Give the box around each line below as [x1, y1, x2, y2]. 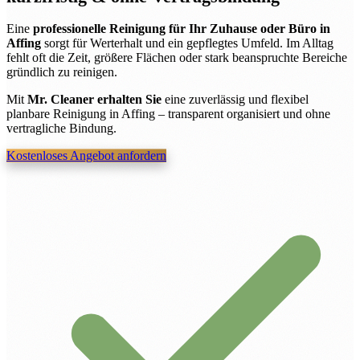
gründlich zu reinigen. [6, 65, 117, 80]
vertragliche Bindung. [6, 121, 117, 136]
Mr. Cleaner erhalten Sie [27, 92, 162, 107]
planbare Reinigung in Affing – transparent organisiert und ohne [6, 107, 330, 121]
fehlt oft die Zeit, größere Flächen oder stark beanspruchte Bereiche [6, 51, 347, 65]
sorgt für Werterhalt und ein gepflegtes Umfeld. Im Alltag [41, 36, 333, 51]
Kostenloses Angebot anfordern [6, 149, 166, 163]
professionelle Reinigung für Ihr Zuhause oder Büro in [33, 22, 330, 36]
